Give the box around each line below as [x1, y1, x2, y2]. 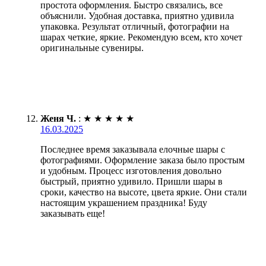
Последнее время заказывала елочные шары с [40, 144, 225, 154]
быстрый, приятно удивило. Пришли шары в [40, 176, 223, 186]
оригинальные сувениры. [40, 42, 144, 53]
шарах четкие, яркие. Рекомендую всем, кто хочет [40, 31, 242, 42]
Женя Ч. [40, 113, 76, 123]
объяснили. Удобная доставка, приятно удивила [40, 10, 234, 21]
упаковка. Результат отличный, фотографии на [40, 21, 229, 31]
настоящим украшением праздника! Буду [40, 197, 207, 208]
